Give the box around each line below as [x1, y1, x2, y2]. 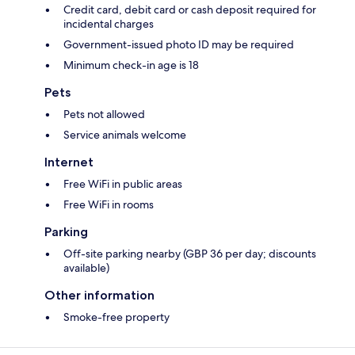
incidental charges [63, 17, 154, 32]
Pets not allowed [63, 107, 145, 122]
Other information [44, 288, 155, 303]
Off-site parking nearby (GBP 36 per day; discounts [63, 246, 316, 261]
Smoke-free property [63, 310, 170, 325]
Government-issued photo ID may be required [63, 37, 294, 52]
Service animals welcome [63, 128, 186, 143]
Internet [44, 155, 94, 170]
